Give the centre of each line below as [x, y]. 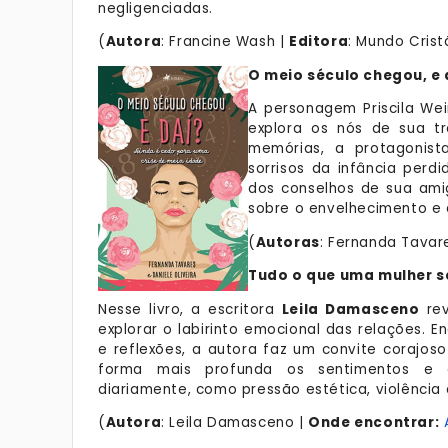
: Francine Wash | [225, 41]
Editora [319, 41]
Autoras [287, 242]
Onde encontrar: [374, 422]
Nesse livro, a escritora [190, 309]
